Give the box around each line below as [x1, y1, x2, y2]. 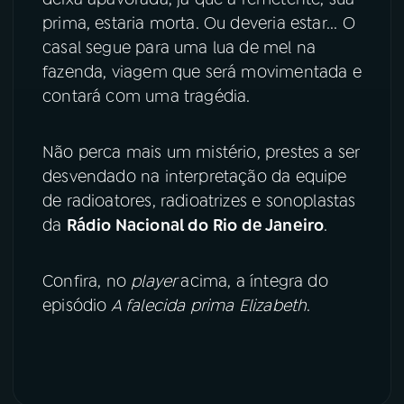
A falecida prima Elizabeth [110, 294, 308, 317]
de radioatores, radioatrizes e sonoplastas [42, 189, 356, 212]
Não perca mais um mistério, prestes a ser [42, 141, 360, 163]
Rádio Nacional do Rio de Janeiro [66, 214, 325, 236]
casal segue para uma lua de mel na [42, 36, 317, 59]
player [131, 270, 181, 292]
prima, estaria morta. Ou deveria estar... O [42, 12, 355, 34]
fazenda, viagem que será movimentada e [42, 60, 362, 83]
